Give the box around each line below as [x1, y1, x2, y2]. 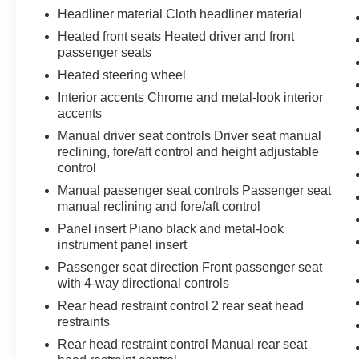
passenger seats [58, 45, 152, 59]
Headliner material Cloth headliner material [58, 6, 303, 21]
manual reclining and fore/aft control [58, 199, 261, 213]
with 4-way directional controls [58, 276, 230, 290]
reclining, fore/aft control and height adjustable [58, 144, 320, 159]
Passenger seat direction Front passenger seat [58, 260, 323, 274]
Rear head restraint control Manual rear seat [58, 337, 308, 351]
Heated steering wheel [58, 67, 187, 82]
